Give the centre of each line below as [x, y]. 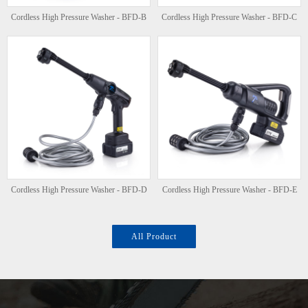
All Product [154, 236]
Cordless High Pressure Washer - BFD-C [229, 17]
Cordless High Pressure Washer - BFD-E [229, 190]
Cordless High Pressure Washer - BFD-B [79, 17]
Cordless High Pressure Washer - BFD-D [79, 190]
